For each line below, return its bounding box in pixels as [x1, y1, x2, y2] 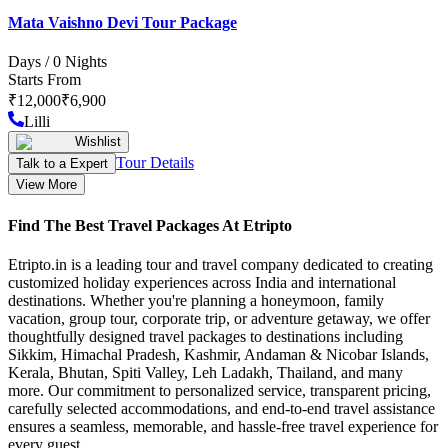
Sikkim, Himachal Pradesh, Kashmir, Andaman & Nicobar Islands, [8, 345, 429, 363]
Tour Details [116, 154, 194, 172]
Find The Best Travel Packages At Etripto [8, 216, 292, 234]
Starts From [8, 71, 81, 89]
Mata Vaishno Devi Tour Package [8, 14, 237, 32]
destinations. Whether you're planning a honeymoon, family [8, 291, 384, 309]
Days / [8, 53, 53, 71]
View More [16, 177, 77, 193]
